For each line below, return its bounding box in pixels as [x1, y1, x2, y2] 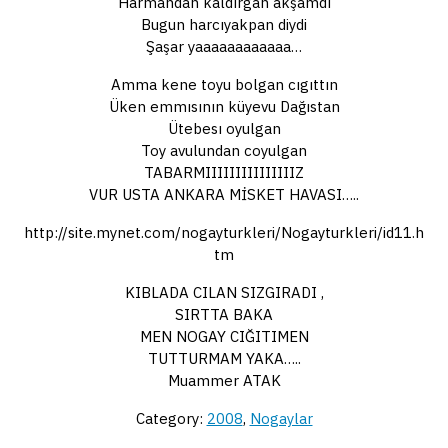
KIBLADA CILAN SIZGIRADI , [124, 282, 324, 302]
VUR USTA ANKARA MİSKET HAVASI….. [89, 184, 359, 204]
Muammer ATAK [167, 370, 281, 390]
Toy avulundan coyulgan [141, 140, 307, 160]
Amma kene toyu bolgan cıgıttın [110, 74, 338, 94]
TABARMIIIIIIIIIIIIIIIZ [144, 162, 304, 182]
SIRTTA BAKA [175, 304, 273, 324]
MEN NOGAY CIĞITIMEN [139, 326, 309, 346]
